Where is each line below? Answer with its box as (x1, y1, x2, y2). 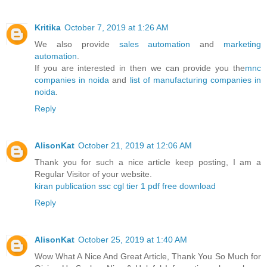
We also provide (35, 39, 119, 49)
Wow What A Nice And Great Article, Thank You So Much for (35, 251, 261, 261)
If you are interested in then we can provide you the (35, 63, 245, 73)
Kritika (35, 22, 61, 32)
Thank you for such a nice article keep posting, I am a (35, 157, 261, 167)
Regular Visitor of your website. (35, 169, 152, 179)
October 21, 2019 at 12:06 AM (78, 140, 192, 150)
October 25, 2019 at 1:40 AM (78, 234, 187, 244)
